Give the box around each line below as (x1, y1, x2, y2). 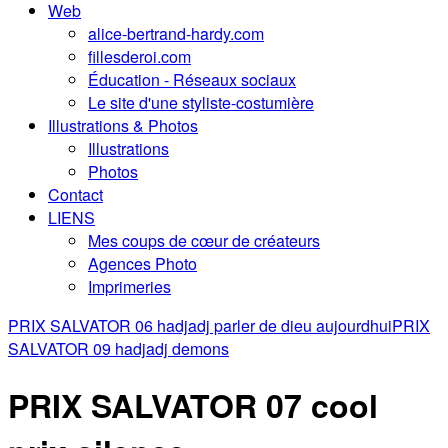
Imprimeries (88, 275, 171, 299)
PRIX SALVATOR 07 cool (8, 381, 378, 428)
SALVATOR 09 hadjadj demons (8, 337, 229, 361)
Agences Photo (88, 252, 197, 276)
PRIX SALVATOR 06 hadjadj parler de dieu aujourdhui (8, 314, 392, 338)
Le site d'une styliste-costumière (88, 91, 314, 115)
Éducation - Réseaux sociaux (88, 68, 296, 92)
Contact (48, 183, 103, 207)
